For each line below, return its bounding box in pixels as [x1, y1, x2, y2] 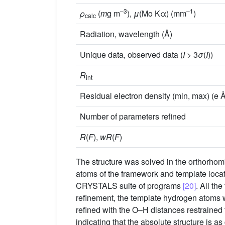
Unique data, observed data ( [80, 49, 183, 61]
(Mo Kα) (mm [139, 8, 186, 20]
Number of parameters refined [80, 110, 186, 123]
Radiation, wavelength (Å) [80, 28, 172, 40]
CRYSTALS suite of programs [76, 180, 183, 192]
